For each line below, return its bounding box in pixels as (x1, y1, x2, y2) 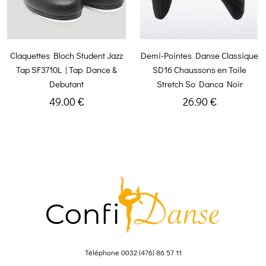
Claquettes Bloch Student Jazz (10, 49, 123, 62)
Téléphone (84, 247, 121, 257)
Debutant (49, 78, 84, 90)
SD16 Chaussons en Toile (153, 64, 246, 76)
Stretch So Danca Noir (156, 78, 243, 90)
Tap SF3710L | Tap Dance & (16, 64, 117, 76)
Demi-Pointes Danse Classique (141, 49, 258, 62)
